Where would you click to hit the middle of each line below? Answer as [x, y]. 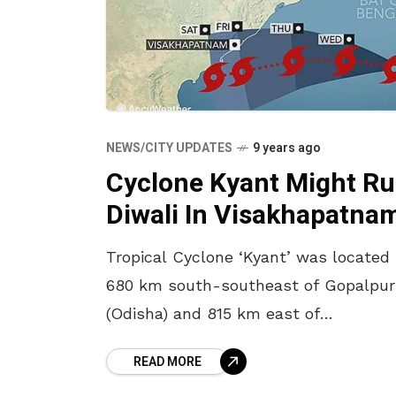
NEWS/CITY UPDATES [169, 148]
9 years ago [287, 148]
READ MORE [168, 362]
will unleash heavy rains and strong [243, 369]
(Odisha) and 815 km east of [213, 313]
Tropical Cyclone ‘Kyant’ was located [248, 256]
